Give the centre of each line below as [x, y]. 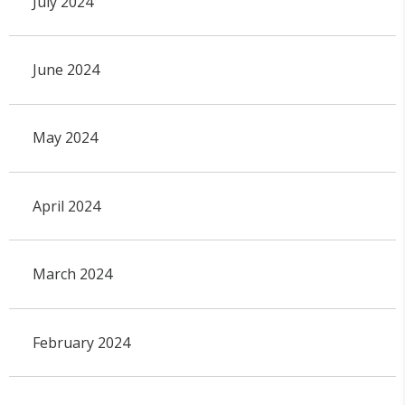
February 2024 [81, 342]
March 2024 [72, 274]
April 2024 [66, 206]
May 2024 [65, 138]
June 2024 [66, 70]
